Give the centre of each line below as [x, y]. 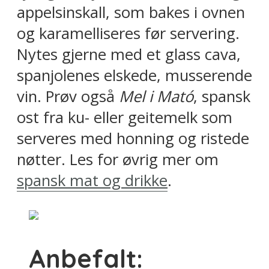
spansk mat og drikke [92, 181]
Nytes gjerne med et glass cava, [129, 55]
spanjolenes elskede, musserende [134, 76]
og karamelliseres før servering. [128, 34]
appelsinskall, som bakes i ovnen [131, 13]
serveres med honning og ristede [133, 139]
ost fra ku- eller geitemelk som [125, 118]
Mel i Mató [156, 97]
